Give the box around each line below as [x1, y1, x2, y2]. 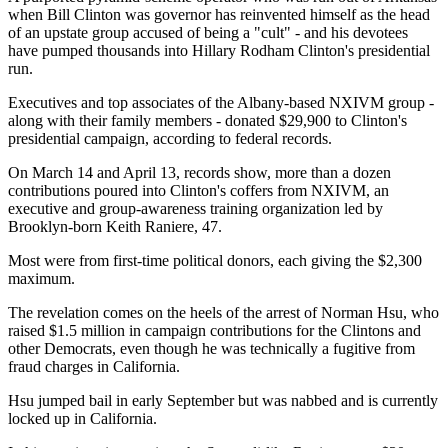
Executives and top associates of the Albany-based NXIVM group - [8, 94, 434, 112]
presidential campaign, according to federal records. [8, 130, 332, 148]
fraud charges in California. [8, 358, 180, 376]
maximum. [8, 270, 75, 288]
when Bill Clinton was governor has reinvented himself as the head [8, 6, 430, 24]
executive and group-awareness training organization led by [8, 200, 383, 218]
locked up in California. [8, 410, 157, 428]
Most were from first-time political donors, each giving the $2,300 [8, 252, 422, 270]
